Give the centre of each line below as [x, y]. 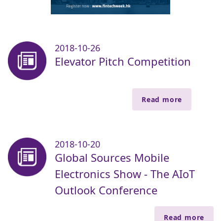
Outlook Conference [106, 190]
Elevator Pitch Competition [123, 61]
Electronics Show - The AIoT [125, 174]
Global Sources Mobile [112, 158]
